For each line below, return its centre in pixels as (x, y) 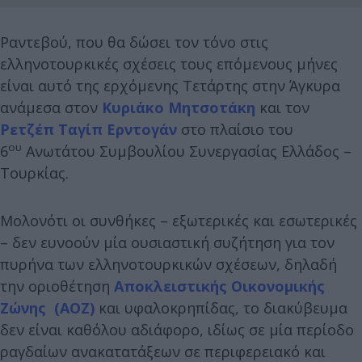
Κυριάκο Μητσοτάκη (179, 107)
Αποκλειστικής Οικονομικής (219, 286)
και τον (282, 107)
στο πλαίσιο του (235, 129)
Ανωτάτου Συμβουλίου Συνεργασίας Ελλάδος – (187, 151)
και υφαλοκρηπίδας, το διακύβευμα (223, 307)
